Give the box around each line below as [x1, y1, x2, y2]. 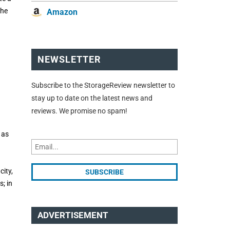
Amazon [47, 7, 78, 17]
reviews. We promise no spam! [31, 106, 127, 115]
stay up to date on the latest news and [31, 93, 152, 102]
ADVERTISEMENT [37, 210, 108, 220]
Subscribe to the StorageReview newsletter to [31, 81, 175, 89]
